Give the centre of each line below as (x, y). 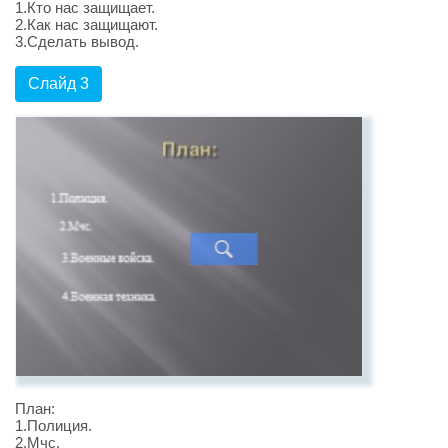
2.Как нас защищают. (86, 25)
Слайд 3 (58, 84)
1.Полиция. (53, 425)
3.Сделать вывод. (77, 42)
